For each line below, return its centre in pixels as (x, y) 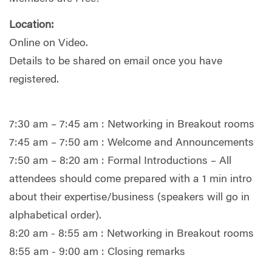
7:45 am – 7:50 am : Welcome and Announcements (131, 143)
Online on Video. (49, 44)
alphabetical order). (55, 216)
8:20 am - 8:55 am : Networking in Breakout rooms (131, 234)
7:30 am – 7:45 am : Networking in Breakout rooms (132, 125)
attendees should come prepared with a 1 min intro (131, 179)
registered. (34, 80)
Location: (32, 26)
